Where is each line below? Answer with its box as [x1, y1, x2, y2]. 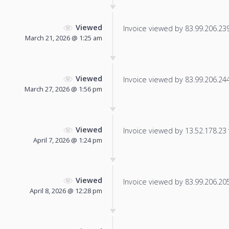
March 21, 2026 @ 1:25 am [25, 33, 102, 43]
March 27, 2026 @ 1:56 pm [25, 84, 102, 94]
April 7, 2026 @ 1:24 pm [33, 135, 102, 145]
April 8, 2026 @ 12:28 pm [30, 186, 102, 196]
